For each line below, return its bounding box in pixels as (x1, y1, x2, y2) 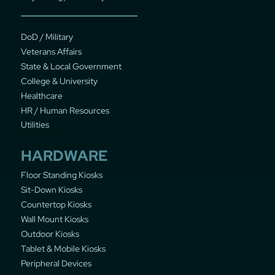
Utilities (20, 119, 49, 131)
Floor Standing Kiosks (20, 169, 103, 181)
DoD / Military (20, 31, 73, 43)
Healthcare (20, 90, 63, 101)
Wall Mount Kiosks (20, 213, 88, 225)
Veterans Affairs (20, 45, 82, 57)
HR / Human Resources (20, 104, 109, 116)
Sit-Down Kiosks (20, 184, 82, 196)
